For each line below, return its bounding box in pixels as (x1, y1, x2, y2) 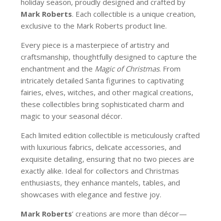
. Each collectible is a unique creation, (72, 9, 196, 19)
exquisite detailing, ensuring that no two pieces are (21, 154, 195, 164)
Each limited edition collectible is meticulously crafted (21, 130, 200, 141)
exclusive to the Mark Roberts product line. (21, 21, 167, 31)
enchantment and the (21, 64, 95, 74)
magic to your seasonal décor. (21, 111, 123, 121)
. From (159, 64, 181, 74)
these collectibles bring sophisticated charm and (21, 99, 184, 110)
